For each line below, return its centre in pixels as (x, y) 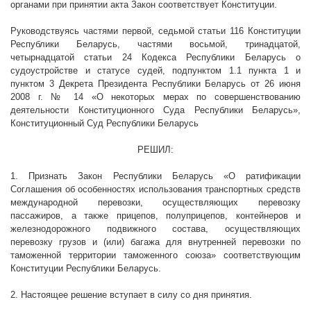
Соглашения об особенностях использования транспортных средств (155, 190)
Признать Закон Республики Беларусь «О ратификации (165, 176)
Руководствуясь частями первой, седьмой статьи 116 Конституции (155, 31)
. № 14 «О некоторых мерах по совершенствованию (170, 97)
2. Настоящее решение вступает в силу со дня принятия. (131, 295)
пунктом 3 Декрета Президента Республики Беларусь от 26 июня (155, 84)
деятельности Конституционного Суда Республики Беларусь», (155, 110)
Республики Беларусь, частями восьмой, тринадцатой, (155, 44)
